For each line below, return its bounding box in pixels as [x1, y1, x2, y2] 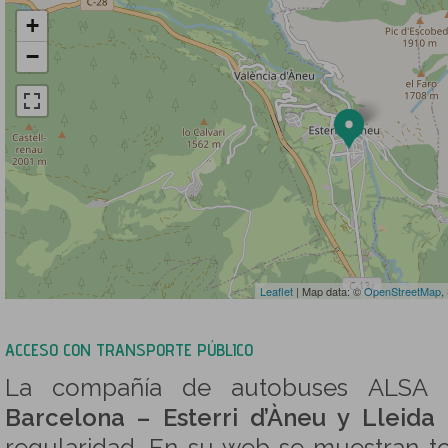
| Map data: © [293, 283, 364, 299]
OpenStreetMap [364, 283, 441, 299]
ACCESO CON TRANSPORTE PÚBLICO [5, 339, 253, 360]
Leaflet [260, 283, 293, 299]
